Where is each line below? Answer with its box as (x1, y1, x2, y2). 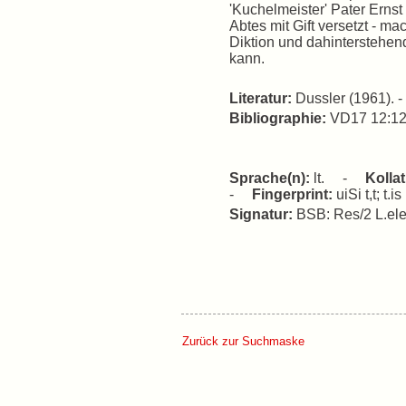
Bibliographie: (229, 111, 330, 126)
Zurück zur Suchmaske (182, 334, 304, 349)
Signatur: (229, 207, 293, 222)
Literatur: (229, 91, 295, 106)
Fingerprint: (252, 187, 333, 202)
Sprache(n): (229, 170, 310, 186)
